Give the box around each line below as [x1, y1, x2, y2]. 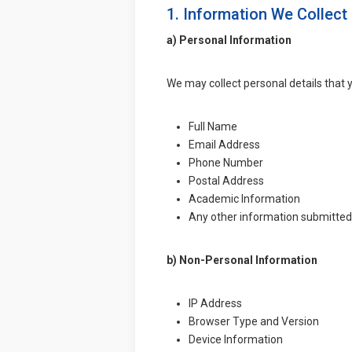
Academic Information [189, 192, 300, 205]
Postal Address [189, 174, 264, 187]
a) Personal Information [167, 33, 291, 46]
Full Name [189, 119, 237, 133]
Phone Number [189, 156, 263, 169]
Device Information [189, 332, 283, 346]
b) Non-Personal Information [167, 253, 317, 266]
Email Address [189, 137, 260, 151]
